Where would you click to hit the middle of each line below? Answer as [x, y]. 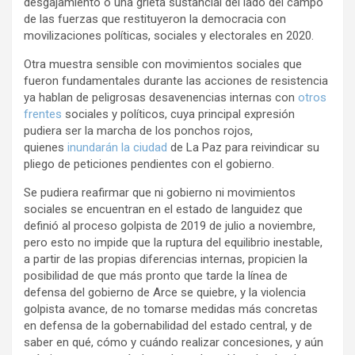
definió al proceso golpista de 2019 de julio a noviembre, [170, 226]
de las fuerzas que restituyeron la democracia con [155, 19]
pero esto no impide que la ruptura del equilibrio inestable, [173, 243]
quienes [46, 148]
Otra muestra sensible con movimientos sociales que [163, 65]
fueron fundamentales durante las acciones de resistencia [176, 81]
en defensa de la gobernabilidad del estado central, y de [168, 326]
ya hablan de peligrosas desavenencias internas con [161, 98]
